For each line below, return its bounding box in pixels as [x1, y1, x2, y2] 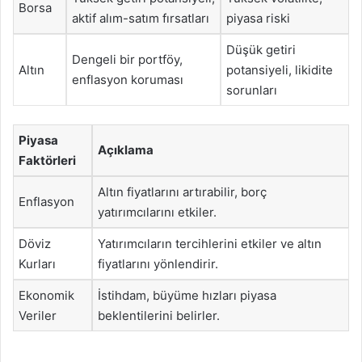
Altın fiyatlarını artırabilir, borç [98, 183, 267, 200]
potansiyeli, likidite [226, 62, 333, 78]
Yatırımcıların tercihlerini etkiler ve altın [98, 235, 322, 251]
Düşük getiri [226, 42, 296, 57]
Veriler [19, 307, 57, 323]
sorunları [226, 82, 277, 98]
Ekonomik [19, 287, 74, 303]
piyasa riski [226, 11, 290, 26]
